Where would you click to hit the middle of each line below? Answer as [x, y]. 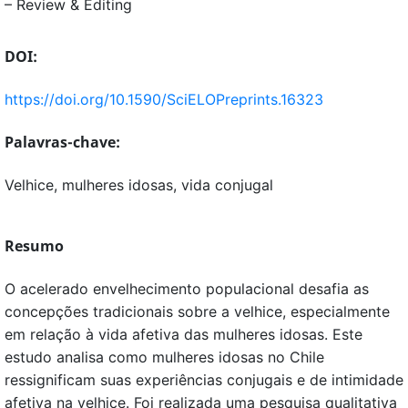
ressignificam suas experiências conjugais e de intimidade [204, 379]
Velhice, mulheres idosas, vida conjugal [139, 184]
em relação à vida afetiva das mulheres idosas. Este [184, 334]
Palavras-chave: [62, 142]
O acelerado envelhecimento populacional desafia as [187, 288]
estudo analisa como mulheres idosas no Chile [164, 357]
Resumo [34, 245]
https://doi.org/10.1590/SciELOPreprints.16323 [164, 99]
